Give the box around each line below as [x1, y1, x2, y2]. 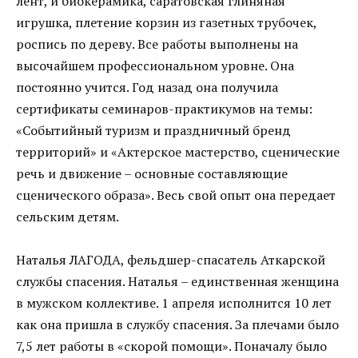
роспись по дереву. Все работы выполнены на [16, 35, 298, 54]
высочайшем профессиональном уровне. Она [16, 57, 294, 75]
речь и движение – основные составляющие [16, 165, 288, 183]
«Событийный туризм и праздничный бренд [16, 121, 291, 140]
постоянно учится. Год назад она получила [16, 78, 278, 97]
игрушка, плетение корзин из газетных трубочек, [16, 14, 316, 32]
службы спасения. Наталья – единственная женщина [16, 272, 339, 291]
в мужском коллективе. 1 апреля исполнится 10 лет [16, 294, 332, 312]
